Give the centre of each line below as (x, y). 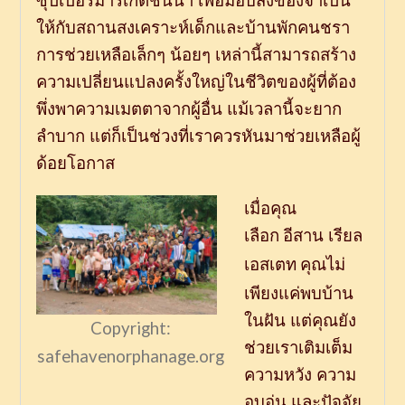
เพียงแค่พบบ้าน (298, 294)
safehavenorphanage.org (131, 357)
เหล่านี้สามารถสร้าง (285, 55)
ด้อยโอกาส (75, 164)
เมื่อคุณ (270, 209)
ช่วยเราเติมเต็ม (298, 348)
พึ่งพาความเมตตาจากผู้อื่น (129, 109)
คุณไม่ (322, 265)
